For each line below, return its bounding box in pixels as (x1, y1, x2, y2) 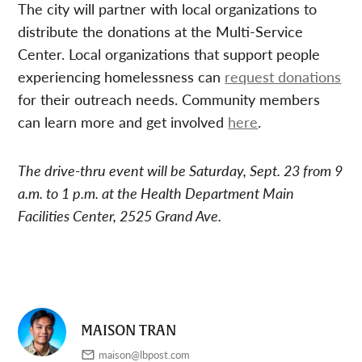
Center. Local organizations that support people (18, 43, 321, 64)
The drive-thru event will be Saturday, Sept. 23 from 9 (18, 159, 343, 180)
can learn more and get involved (18, 111, 229, 132)
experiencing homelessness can (18, 65, 225, 86)
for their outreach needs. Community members (18, 88, 321, 109)
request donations (225, 65, 342, 86)
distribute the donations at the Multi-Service (18, 20, 304, 41)
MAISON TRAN (81, 321, 177, 340)
